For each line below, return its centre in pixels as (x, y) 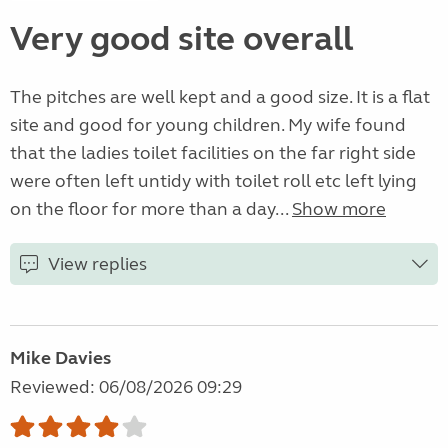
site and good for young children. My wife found (208, 125)
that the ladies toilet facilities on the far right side (213, 153)
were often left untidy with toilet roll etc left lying (213, 181)
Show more (339, 209)
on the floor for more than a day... (151, 209)
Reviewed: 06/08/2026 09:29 (126, 387)
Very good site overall (181, 39)
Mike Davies (60, 358)
